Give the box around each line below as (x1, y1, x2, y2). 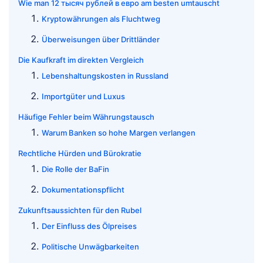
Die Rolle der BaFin (42, 164, 109, 174)
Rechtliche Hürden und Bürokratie (18, 148, 141, 158)
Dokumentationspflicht (42, 184, 124, 194)
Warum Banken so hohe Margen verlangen (42, 127, 195, 137)
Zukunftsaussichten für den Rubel (18, 205, 141, 215)
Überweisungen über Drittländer (42, 34, 160, 44)
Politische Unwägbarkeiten (42, 241, 139, 251)
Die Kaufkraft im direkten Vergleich (18, 55, 144, 65)
